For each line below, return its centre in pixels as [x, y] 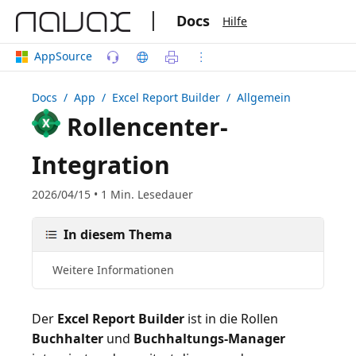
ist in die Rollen [231, 319]
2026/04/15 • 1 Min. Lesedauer [112, 194]
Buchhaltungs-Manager [209, 339]
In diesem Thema [118, 234]
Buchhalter [68, 339]
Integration [101, 165]
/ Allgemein [255, 97]
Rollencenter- [144, 127]
